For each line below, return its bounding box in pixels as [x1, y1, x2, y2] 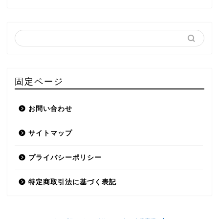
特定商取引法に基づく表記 [28, 178, 116, 186]
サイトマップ [28, 130, 72, 137]
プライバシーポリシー [28, 154, 102, 162]
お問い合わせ [28, 105, 72, 113]
